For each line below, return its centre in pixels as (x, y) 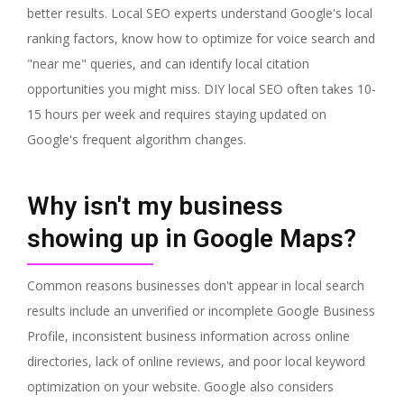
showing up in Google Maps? (192, 238)
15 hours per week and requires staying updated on (177, 114)
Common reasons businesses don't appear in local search (196, 285)
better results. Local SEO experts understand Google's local (200, 13)
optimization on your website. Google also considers (180, 386)
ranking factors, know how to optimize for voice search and (201, 38)
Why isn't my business (155, 206)
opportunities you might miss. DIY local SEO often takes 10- (202, 88)
